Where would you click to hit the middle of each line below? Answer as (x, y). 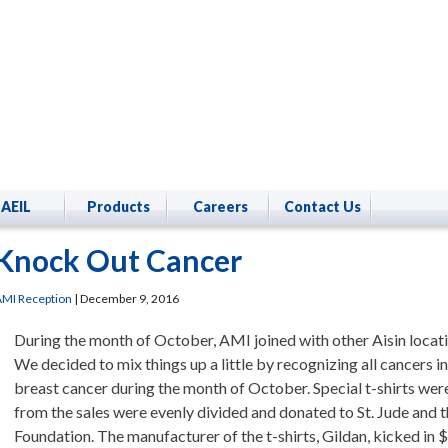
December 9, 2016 (129, 298)
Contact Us (322, 206)
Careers (220, 206)
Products (118, 206)
